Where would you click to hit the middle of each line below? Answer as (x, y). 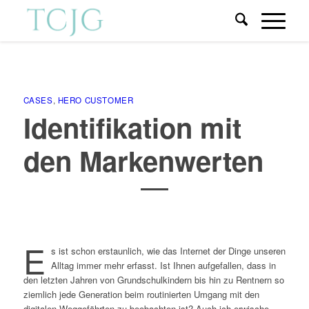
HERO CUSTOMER (96, 100)
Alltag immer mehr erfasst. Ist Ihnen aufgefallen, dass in (163, 266)
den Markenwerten (143, 160)
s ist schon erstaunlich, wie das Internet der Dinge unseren (168, 251)
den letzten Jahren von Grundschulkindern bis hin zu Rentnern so (153, 280)
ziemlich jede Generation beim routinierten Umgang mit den (141, 295)
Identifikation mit (132, 127)
